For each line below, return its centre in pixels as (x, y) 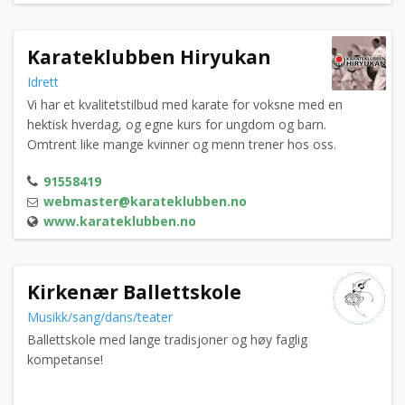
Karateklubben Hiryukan (149, 57)
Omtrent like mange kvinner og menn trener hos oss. (182, 145)
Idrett (45, 82)
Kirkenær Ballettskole (134, 292)
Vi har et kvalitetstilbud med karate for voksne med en (185, 105)
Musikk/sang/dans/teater (102, 317)
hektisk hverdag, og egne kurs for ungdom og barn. (177, 125)
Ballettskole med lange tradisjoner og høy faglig (167, 340)
